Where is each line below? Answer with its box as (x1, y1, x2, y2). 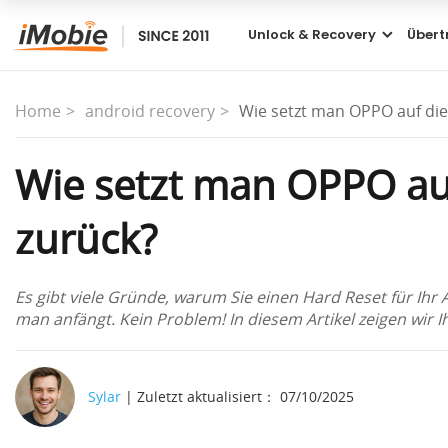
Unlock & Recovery (248, 25, 377, 44)
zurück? (15, 212, 157, 267)
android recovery (85, 100, 215, 123)
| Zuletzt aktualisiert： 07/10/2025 (121, 387, 354, 407)
